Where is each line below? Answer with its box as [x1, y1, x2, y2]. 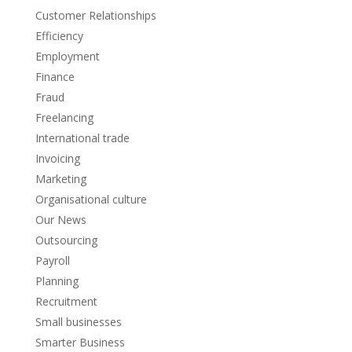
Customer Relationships [35, 7, 156, 23]
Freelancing [35, 109, 93, 125]
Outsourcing [35, 232, 97, 247]
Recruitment [35, 293, 97, 309]
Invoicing [35, 150, 80, 166]
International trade [35, 130, 130, 145]
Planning [35, 273, 79, 288]
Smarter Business [35, 334, 125, 350]
